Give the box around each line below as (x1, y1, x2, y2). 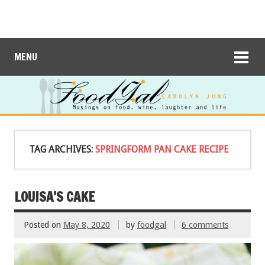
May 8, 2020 (63, 220, 110, 230)
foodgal (137, 220, 166, 230)
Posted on (24, 220, 63, 230)
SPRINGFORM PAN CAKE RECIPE (95, 143, 229, 155)
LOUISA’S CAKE (14, 187, 95, 206)
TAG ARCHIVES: (29, 143, 95, 155)
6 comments (182, 220, 229, 230)
